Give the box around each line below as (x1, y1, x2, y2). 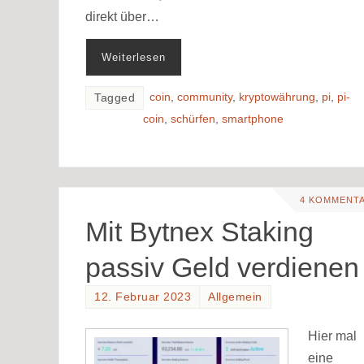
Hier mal (308, 328, 357, 343)
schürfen (171, 112, 215, 125)
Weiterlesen (102, 50, 166, 63)
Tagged (94, 91, 135, 104)
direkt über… (85, 9, 159, 24)
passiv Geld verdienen (85, 252, 359, 284)
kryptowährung (239, 90, 315, 103)
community (177, 90, 232, 103)
